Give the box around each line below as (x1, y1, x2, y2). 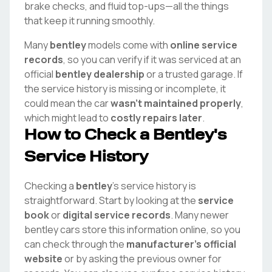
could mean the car (24, 97, 109, 110)
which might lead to (24, 111, 110, 124)
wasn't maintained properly (110, 97, 241, 110)
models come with (86, 38, 170, 52)
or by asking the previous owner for (63, 252, 222, 265)
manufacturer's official (126, 237, 236, 251)
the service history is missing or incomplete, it (24, 82, 226, 95)
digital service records (63, 208, 171, 222)
